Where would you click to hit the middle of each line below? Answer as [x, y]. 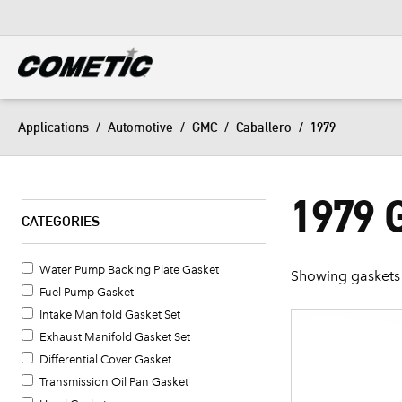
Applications [53, 127]
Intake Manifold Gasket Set [109, 315]
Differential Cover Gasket [105, 359]
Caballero [264, 127]
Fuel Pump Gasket [86, 292]
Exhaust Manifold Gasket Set [114, 337]
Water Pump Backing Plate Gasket [129, 270]
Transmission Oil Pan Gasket [114, 382]
